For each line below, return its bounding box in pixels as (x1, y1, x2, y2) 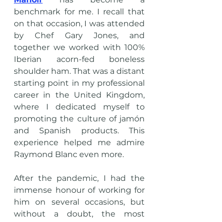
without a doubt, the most (14, 209, 145, 219)
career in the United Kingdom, (14, 90, 145, 100)
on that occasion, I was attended (14, 19, 145, 29)
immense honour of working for (14, 185, 145, 195)
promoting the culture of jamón (14, 114, 145, 124)
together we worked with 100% (14, 43, 145, 53)
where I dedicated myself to (14, 102, 145, 112)
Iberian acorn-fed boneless (14, 55, 145, 64)
